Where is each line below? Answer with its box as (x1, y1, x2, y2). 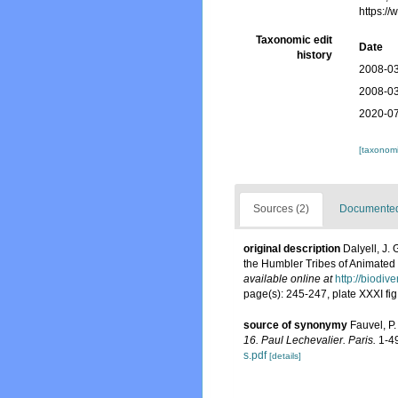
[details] (269, 350, 301, 361)
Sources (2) (253, 203, 309, 216)
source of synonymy (243, 318, 347, 331)
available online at (243, 273, 332, 286)
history (297, 49, 333, 62)
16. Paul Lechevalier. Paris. (243, 333, 376, 346)
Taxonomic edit (256, 34, 333, 47)
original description (243, 243, 340, 256)
